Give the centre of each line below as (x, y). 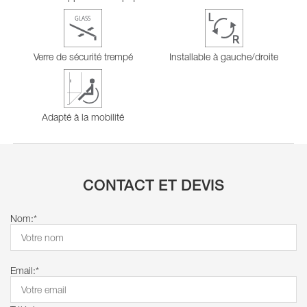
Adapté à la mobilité (83, 117)
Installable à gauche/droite (224, 57)
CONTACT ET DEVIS (153, 187)
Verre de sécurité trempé (83, 57)
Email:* (25, 271)
